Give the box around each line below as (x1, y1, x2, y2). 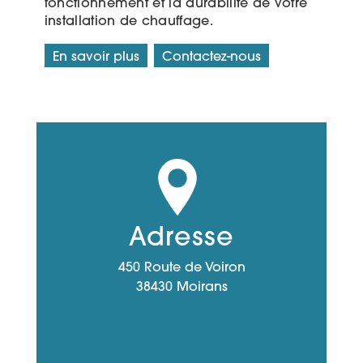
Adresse (129, 225, 234, 252)
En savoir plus (52, 50, 139, 64)
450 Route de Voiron (117, 261, 246, 275)
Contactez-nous (161, 50, 261, 64)
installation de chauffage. (44, 15, 213, 28)
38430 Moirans (135, 280, 228, 294)
